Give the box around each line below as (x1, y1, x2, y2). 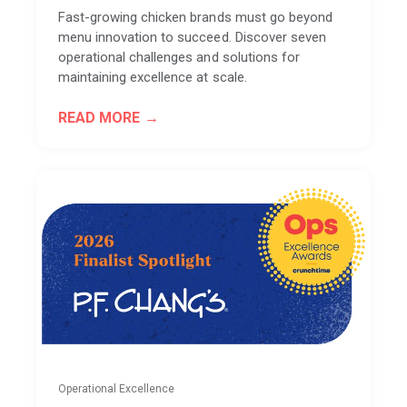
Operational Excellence (58, 382, 175, 396)
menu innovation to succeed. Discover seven (58, 28, 326, 45)
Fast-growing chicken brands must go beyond (58, 8, 333, 25)
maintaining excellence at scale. (58, 68, 247, 85)
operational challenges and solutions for (58, 48, 300, 65)
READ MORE (58, 108, 141, 126)
